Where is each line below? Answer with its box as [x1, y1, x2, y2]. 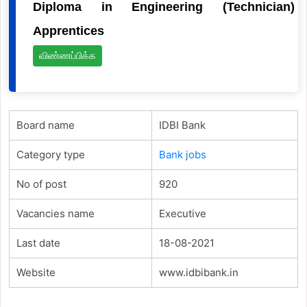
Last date [16, 236, 60, 249]
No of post [16, 177, 66, 191]
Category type [16, 147, 85, 161]
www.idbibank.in [158, 265, 238, 279]
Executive [158, 206, 206, 220]
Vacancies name [16, 206, 95, 220]
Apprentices [32, 23, 104, 38]
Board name [16, 118, 75, 132]
